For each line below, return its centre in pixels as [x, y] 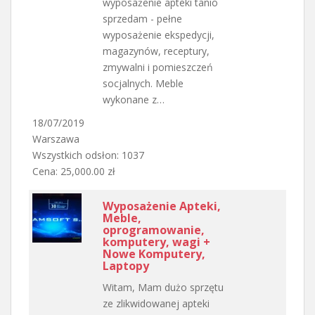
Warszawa [56, 139]
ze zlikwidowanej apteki [156, 303]
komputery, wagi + [156, 242]
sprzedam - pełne [142, 18]
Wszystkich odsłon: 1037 [88, 155]
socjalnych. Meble [143, 83]
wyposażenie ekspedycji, [159, 34]
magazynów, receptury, [156, 51]
